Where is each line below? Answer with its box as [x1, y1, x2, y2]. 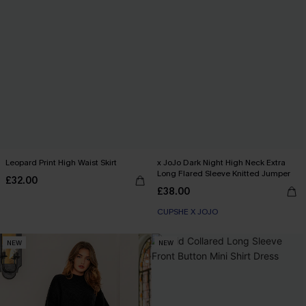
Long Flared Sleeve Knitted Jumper [157, 168, 290, 179]
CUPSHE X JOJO [157, 206, 218, 217]
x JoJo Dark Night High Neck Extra [157, 157, 286, 168]
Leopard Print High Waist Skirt [5, 157, 117, 168]
